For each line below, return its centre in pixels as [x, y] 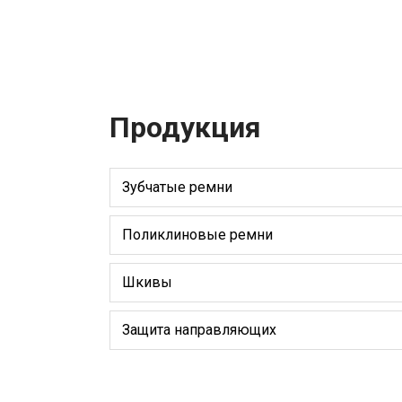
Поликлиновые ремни [197, 234]
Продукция [185, 127]
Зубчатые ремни [177, 187]
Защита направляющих [199, 329]
